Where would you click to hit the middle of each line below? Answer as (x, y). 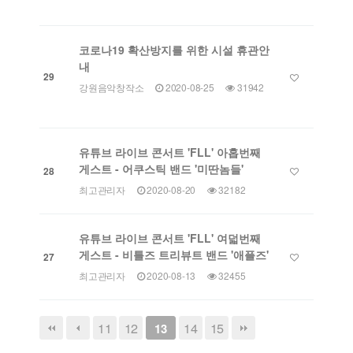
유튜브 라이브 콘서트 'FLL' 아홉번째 (170, 152)
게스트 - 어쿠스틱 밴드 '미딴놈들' (161, 169)
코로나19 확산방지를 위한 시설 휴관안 (174, 50)
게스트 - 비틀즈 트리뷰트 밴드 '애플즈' (174, 255)
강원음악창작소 (111, 87)
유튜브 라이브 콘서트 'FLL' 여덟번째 (170, 238)
